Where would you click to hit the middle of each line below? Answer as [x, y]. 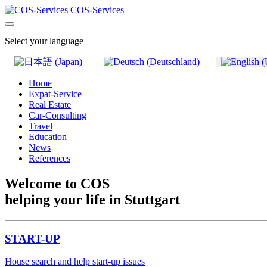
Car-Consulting [58, 115]
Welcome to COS [57, 183]
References [49, 158]
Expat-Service [55, 94]
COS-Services [97, 10]
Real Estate [50, 105]
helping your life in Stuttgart [92, 199]
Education [48, 137]
